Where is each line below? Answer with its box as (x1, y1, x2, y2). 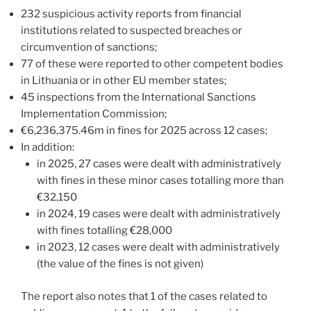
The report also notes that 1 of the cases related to (21, 289, 267, 303)
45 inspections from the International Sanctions (21, 91, 256, 104)
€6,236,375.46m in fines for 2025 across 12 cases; (21, 124, 267, 137)
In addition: (21, 141, 74, 154)
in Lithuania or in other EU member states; (21, 74, 226, 87)
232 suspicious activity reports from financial (21, 8, 242, 21)
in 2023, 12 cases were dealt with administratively (36, 241, 280, 254)
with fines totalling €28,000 (36, 224, 172, 237)
